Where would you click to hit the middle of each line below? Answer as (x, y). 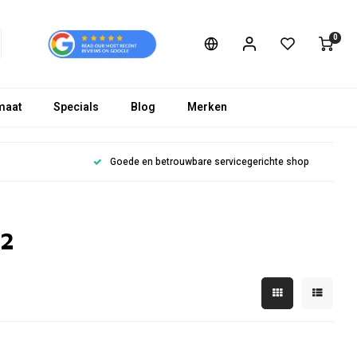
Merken (207, 107)
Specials (76, 107)
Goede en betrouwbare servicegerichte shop (209, 162)
